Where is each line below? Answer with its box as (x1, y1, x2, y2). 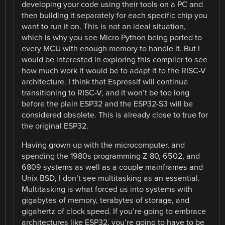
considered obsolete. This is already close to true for (22, 109, 208, 120)
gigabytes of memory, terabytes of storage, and (22, 195, 190, 205)
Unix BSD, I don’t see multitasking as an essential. (22, 173, 200, 183)
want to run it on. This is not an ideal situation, (22, 21, 186, 32)
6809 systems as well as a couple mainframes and (22, 162, 203, 172)
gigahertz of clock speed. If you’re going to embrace (22, 206, 206, 216)
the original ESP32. (22, 121, 89, 131)
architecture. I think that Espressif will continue (22, 76, 188, 87)
